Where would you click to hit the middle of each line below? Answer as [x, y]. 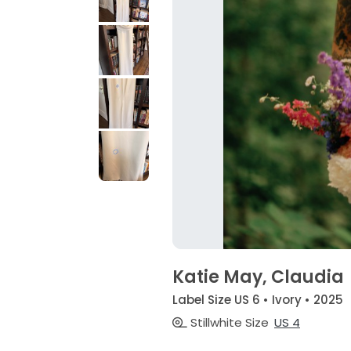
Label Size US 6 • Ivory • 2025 [257, 299]
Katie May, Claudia [258, 277]
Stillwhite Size [228, 323]
